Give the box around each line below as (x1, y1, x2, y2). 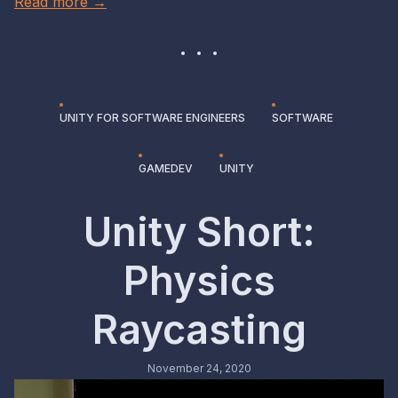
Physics (123, 256, 275, 305)
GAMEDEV (139, 161, 193, 175)
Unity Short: (83, 207, 315, 256)
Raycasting (92, 305, 306, 354)
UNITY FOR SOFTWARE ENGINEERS (60, 110, 245, 124)
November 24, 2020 (147, 361, 251, 375)
